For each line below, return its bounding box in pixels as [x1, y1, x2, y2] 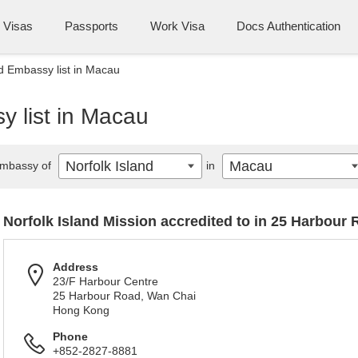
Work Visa [150, 19, 205, 33]
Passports [65, 19, 118, 33]
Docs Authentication [237, 19, 340, 33]
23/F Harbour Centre [53, 275, 158, 288]
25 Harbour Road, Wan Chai [53, 289, 196, 302]
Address [53, 261, 98, 273]
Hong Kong [53, 304, 109, 316]
